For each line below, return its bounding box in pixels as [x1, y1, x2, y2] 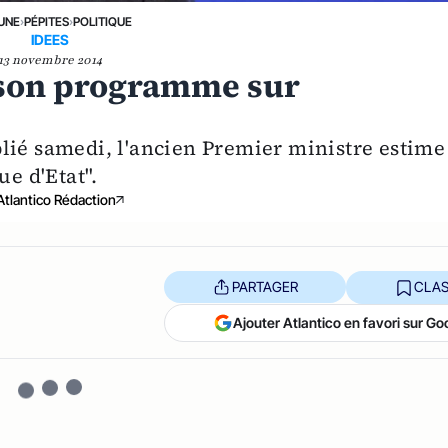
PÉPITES [23, 13, 69, 29]
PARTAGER [231, 278, 298, 296]
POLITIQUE [72, 13, 132, 29]
